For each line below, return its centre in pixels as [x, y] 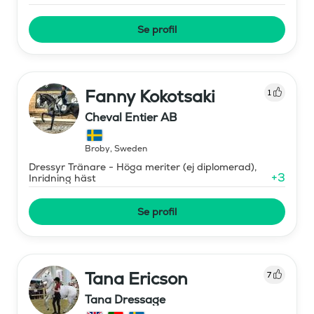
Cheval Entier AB [131, 117]
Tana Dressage [125, 299]
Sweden [131, 148]
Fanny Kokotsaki [150, 96]
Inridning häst [62, 178]
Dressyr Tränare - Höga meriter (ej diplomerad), [143, 166]
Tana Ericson [136, 278]
